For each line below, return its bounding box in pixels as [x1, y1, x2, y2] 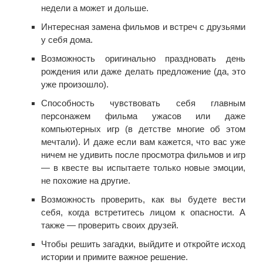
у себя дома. [41, 34, 93, 45]
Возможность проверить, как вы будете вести [41, 194, 245, 204]
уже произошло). [41, 79, 109, 89]
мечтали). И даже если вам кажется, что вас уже [41, 136, 245, 147]
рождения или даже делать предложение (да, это [41, 66, 245, 76]
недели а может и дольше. [41, 2, 149, 13]
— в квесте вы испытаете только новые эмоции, [41, 162, 245, 173]
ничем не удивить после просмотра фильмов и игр [41, 149, 245, 160]
